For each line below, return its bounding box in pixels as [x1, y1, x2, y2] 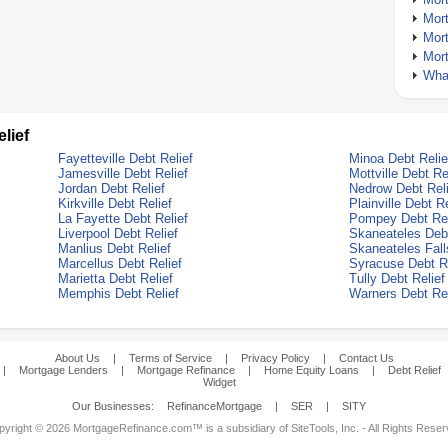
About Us [54, 352, 100, 364]
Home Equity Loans [264, 364, 359, 376]
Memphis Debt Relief [58, 286, 179, 301]
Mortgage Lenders [19, 364, 108, 376]
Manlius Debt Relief [58, 241, 171, 256]
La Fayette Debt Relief [58, 211, 188, 226]
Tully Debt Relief [349, 271, 445, 286]
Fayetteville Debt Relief [58, 151, 193, 166]
